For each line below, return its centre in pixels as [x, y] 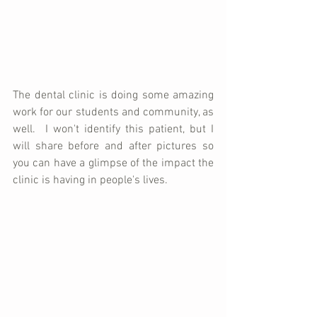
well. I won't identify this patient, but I [113, 129]
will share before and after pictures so [113, 146]
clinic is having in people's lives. [90, 180]
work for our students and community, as [113, 112]
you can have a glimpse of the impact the [113, 163]
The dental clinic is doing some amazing [113, 95]
